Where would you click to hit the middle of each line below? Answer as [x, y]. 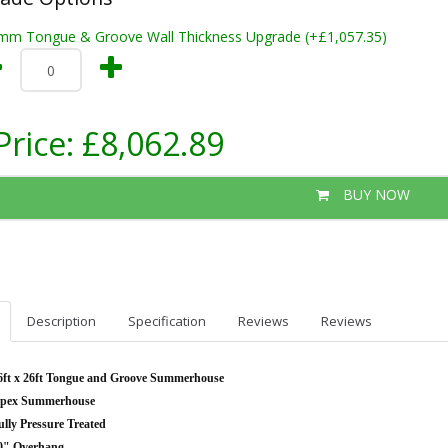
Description [61, 321]
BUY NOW [374, 194]
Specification [166, 321]
